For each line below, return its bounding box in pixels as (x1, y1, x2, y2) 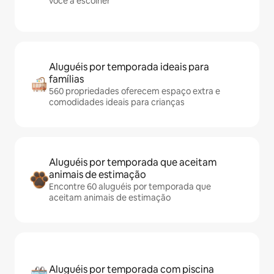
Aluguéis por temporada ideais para (49, 61, 209, 73)
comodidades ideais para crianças (49, 97, 185, 108)
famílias (49, 73, 84, 86)
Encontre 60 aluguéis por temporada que (49, 181, 211, 192)
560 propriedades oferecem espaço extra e (49, 86, 220, 97)
